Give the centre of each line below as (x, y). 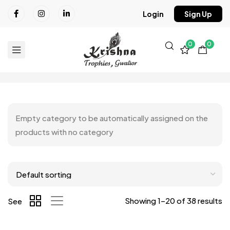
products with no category (64, 132)
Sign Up (198, 14)
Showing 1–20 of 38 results (174, 201)
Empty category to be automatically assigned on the (112, 118)
